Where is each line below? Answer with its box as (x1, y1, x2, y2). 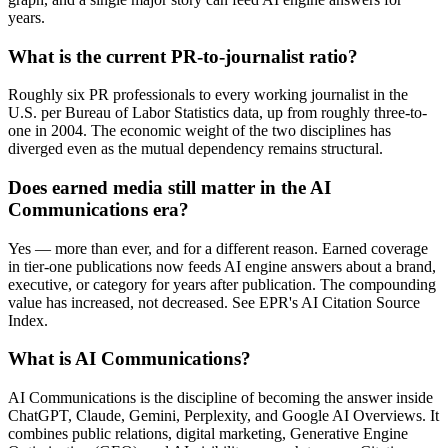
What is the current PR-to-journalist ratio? (8, 45, 358, 67)
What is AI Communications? (8, 348, 251, 370)
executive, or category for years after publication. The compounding (8, 275, 436, 293)
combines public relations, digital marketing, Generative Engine (8, 425, 408, 443)
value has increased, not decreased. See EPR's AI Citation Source (8, 293, 420, 311)
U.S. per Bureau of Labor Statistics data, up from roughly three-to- (8, 104, 427, 122)
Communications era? (8, 199, 189, 220)
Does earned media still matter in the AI (8, 177, 331, 198)
